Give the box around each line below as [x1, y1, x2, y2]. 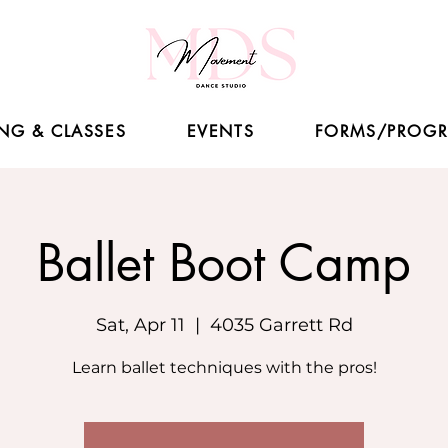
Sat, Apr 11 [95, 314, 185, 337]
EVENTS [186, 121, 255, 143]
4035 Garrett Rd [209, 314, 353, 337]
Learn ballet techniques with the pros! [71, 358, 377, 378]
